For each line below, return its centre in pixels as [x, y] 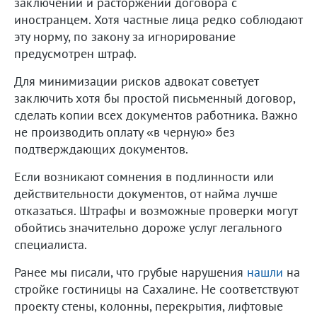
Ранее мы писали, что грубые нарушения [131, 272]
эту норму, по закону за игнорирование [125, 36]
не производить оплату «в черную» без [125, 132]
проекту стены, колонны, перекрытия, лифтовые [149, 306]
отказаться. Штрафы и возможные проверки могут [156, 210]
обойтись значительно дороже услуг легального [148, 227]
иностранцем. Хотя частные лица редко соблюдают [158, 19]
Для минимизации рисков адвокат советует [136, 81]
